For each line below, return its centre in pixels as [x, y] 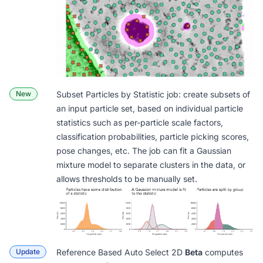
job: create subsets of [207, 94]
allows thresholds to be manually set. [127, 178]
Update [28, 251]
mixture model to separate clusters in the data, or [151, 164]
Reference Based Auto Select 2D [121, 252]
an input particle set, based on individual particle [150, 108]
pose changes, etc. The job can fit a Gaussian [144, 150]
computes [223, 252]
